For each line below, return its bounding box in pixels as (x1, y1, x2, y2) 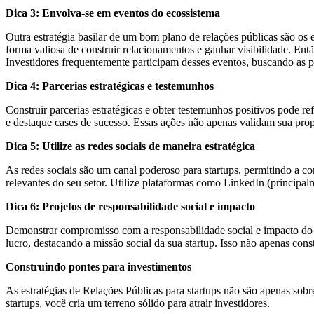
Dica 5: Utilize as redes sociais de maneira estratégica (6, 140, 255, 153)
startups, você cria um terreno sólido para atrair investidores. (6, 297, 270, 310)
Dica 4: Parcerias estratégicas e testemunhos (6, 80, 214, 93)
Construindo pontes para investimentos (6, 261, 191, 273)
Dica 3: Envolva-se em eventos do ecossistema (6, 7, 220, 20)
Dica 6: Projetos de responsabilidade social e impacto (6, 200, 255, 213)
